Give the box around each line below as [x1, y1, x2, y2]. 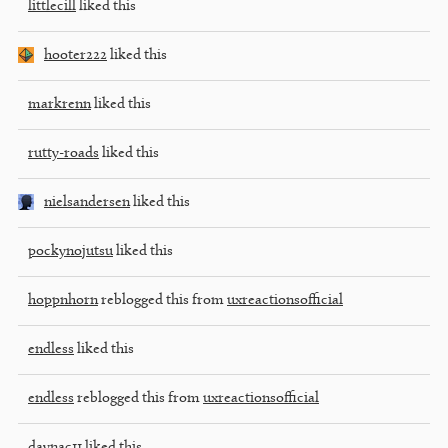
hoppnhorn [28, 293, 98, 307]
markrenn [28, 97, 91, 111]
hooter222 [44, 48, 107, 62]
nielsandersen [44, 195, 130, 209]
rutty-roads [28, 146, 99, 160]
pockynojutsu [28, 244, 113, 258]
